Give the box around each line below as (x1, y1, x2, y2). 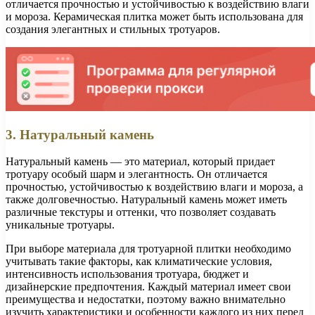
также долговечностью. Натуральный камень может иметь (6, 193, 287, 206)
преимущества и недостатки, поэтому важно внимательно (6, 293, 285, 306)
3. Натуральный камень (6, 127, 154, 142)
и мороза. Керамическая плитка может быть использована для (6, 10, 303, 22)
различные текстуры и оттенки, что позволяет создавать (6, 206, 276, 219)
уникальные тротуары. (6, 219, 115, 231)
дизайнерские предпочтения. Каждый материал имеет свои (6, 281, 291, 293)
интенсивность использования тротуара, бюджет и (6, 268, 249, 281)
